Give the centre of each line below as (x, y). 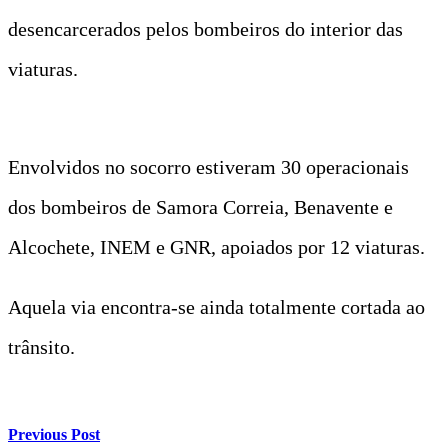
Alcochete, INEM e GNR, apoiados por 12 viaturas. (216, 246)
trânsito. (41, 346)
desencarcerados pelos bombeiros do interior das (205, 28)
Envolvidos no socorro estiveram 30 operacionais (208, 166)
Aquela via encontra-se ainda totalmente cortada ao (216, 306)
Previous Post (54, 435)
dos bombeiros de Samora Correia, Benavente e (200, 206)
